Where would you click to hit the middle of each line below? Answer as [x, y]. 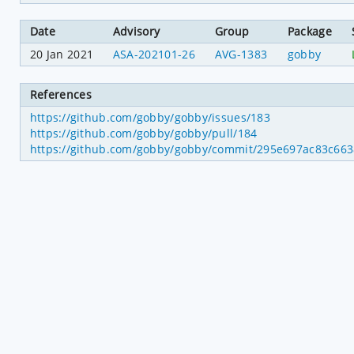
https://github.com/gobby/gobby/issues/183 [150, 117]
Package [309, 32]
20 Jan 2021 [62, 55]
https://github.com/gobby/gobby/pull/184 [143, 133]
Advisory [136, 32]
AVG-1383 [241, 55]
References [60, 94]
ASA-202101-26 [154, 55]
